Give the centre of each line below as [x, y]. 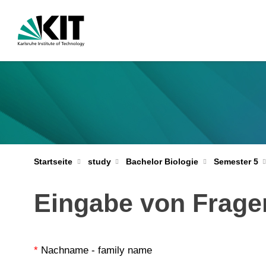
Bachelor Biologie [162, 161]
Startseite [53, 161]
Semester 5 [236, 161]
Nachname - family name [96, 250]
